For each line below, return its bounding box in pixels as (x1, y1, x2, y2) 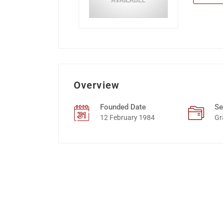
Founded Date (100, 103, 146, 111)
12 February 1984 (100, 113, 155, 121)
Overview (74, 79, 119, 91)
